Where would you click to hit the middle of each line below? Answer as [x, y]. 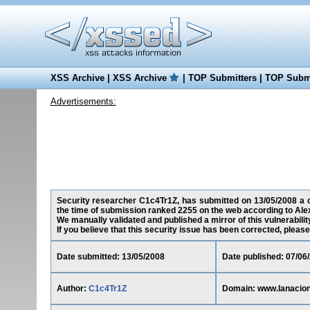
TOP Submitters [222, 78]
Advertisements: [83, 101]
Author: [72, 289]
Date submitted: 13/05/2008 [110, 257]
